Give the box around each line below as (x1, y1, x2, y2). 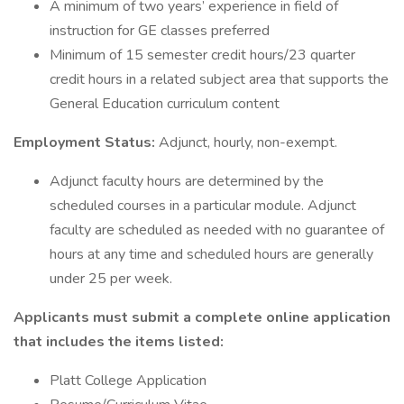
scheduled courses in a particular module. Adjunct (50, 196, 356, 216)
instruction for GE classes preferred (50, 21, 270, 41)
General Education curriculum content (50, 94, 280, 114)
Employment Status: (14, 133, 159, 152)
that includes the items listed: (14, 332, 224, 352)
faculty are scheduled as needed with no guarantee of (50, 220, 384, 240)
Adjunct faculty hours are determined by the (50, 171, 324, 191)
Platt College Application (50, 371, 207, 390)
